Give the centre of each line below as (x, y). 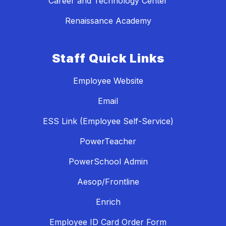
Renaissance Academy (108, 20)
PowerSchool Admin (108, 161)
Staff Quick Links (108, 58)
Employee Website (108, 80)
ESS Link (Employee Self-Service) (108, 121)
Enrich (108, 202)
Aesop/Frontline (108, 181)
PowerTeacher (108, 141)
